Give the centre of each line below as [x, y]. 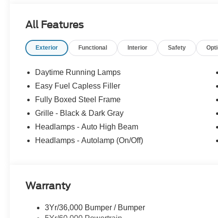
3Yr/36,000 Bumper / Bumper [95, 207]
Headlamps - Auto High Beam [87, 127]
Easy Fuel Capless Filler [78, 86]
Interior [138, 47]
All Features [54, 25]
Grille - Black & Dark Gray [80, 113]
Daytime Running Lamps [78, 72]
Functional [93, 47]
